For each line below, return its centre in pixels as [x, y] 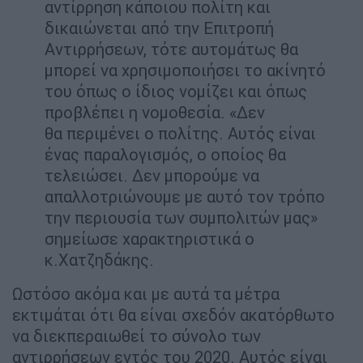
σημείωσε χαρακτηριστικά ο [149, 239]
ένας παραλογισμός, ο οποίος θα [165, 155]
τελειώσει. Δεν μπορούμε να [152, 176]
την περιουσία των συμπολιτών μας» [181, 218]
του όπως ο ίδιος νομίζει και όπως [176, 92]
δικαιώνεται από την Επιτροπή [159, 28]
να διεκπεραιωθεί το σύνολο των [137, 336]
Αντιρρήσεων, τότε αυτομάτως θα [171, 49]
